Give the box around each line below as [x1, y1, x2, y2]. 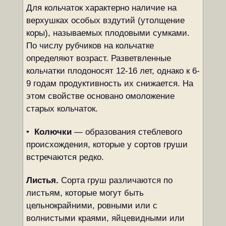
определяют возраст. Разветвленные [26, 53, 171, 63]
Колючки [34, 127, 72, 137]
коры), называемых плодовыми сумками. [26, 28, 190, 38]
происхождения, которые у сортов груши [26, 140, 188, 149]
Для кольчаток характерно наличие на [26, 3, 177, 13]
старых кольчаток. [26, 104, 98, 114]
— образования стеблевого [71, 127, 182, 137]
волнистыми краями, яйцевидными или [26, 213, 185, 223]
